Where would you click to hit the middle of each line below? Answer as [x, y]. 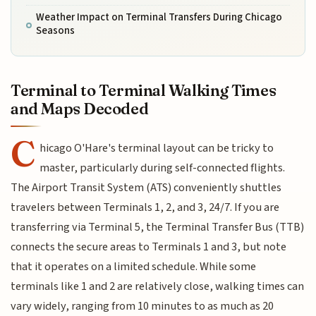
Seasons [55, 31]
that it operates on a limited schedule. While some [134, 266]
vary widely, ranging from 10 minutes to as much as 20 [142, 306]
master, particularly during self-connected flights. [163, 168]
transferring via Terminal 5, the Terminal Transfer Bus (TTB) [158, 227]
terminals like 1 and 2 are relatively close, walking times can [158, 286]
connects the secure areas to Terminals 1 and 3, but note [149, 247]
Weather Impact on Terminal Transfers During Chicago [159, 17]
